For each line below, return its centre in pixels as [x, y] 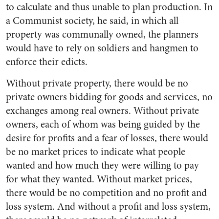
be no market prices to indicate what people [96, 152]
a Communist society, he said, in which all [92, 21]
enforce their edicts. [47, 62]
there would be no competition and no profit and [106, 193]
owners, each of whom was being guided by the [103, 124]
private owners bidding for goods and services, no [109, 97]
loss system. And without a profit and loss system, [108, 207]
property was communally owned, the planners [102, 34]
